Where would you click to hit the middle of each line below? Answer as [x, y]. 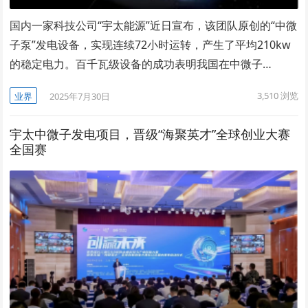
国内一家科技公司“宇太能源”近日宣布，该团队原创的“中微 [154, 26]
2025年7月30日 [80, 97]
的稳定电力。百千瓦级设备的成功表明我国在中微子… [141, 64]
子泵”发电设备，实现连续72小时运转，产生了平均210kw [151, 45]
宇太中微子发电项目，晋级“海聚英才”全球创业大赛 [150, 134]
